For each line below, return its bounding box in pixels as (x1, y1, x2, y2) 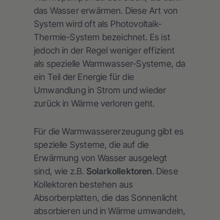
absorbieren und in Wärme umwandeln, (34, 206, 186, 217)
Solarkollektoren (86, 166, 152, 177)
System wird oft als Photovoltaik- (34, 19, 162, 29)
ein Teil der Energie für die (34, 72, 135, 82)
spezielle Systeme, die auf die (34, 139, 149, 150)
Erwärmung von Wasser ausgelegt (34, 153, 167, 164)
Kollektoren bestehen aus (34, 179, 134, 190)
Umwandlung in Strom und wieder (34, 85, 166, 96)
